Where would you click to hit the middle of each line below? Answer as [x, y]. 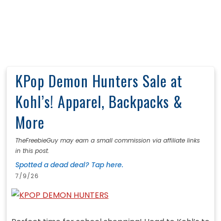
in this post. [32, 151]
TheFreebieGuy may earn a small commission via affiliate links [107, 141]
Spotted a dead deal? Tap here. [69, 165]
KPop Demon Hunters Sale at [99, 81]
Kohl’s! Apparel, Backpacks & [99, 102]
